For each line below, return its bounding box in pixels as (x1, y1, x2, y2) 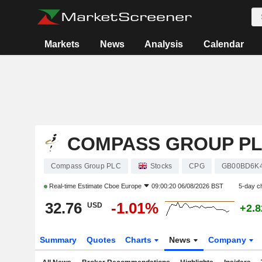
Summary (39, 235, 77, 244)
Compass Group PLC (50, 162, 121, 170)
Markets (44, 39, 80, 49)
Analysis (144, 39, 184, 49)
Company (208, 235, 249, 244)
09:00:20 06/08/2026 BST (151, 182, 223, 189)
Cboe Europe (104, 182, 142, 189)
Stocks (150, 162, 173, 170)
